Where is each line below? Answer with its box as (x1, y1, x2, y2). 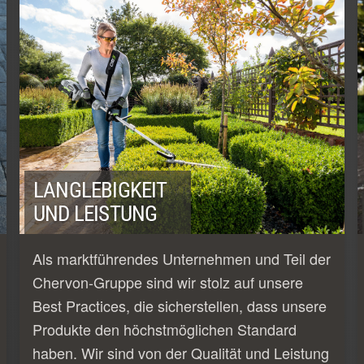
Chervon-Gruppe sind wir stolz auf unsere (32, 271, 303, 292)
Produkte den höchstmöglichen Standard (32, 318, 297, 340)
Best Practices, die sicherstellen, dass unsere (32, 294, 327, 316)
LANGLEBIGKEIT (33, 176, 167, 203)
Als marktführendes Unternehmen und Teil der (32, 247, 331, 269)
